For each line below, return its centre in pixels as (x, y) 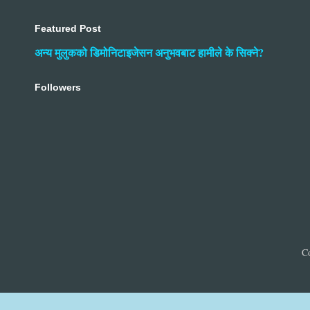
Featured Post (68, 28)
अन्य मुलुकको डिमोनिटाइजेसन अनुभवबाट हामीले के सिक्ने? (149, 52)
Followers (58, 87)
